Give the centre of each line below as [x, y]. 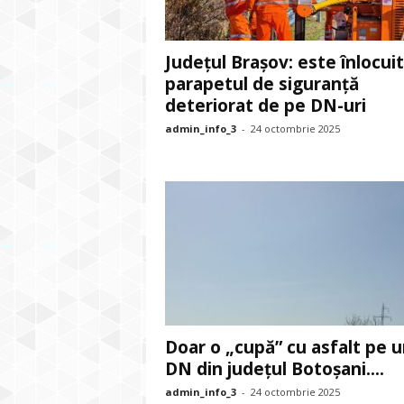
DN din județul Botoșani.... [274, 369]
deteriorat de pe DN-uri [265, 106]
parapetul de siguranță [262, 84]
